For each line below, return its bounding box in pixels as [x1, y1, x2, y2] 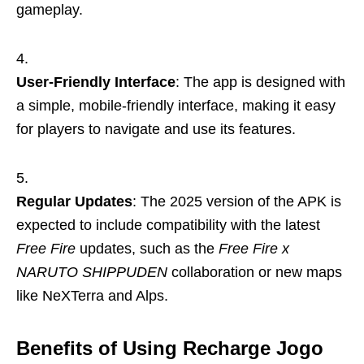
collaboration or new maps [167, 263, 342, 280]
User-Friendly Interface [16, 73, 175, 90]
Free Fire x [219, 240, 289, 257]
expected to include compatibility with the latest [16, 216, 320, 233]
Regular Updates [16, 193, 132, 210]
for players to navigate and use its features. [16, 120, 296, 137]
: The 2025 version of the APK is [132, 193, 341, 210]
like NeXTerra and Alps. [16, 287, 168, 304]
